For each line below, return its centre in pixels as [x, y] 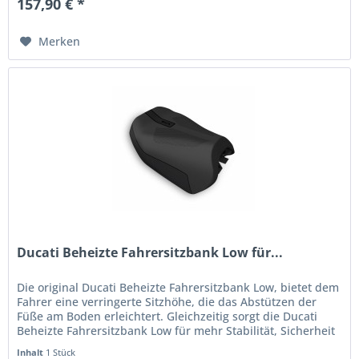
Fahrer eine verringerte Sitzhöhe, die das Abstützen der [167, 301]
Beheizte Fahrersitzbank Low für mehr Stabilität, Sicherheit [176, 330]
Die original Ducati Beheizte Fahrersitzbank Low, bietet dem [178, 287]
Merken [60, 41]
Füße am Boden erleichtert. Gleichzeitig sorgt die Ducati [167, 316]
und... [33, 345]
